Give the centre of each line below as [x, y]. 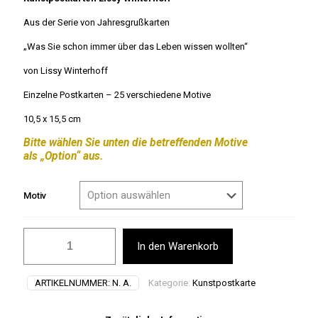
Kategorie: [170, 283]
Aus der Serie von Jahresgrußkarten [97, 22]
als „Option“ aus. [63, 156]
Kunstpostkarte [224, 283]
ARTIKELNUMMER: [73, 283]
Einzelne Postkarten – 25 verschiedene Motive [117, 95]
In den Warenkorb [178, 246]
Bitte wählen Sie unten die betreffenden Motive [136, 143]
